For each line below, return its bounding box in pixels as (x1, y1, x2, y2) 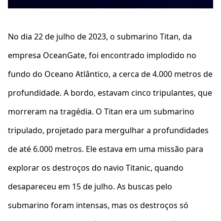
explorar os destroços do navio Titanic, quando (8, 162, 184, 173)
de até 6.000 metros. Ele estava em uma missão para (8, 143, 203, 154)
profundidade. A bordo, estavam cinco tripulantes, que (8, 87, 212, 98)
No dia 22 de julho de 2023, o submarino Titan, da (8, 31, 192, 42)
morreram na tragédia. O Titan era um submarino (8, 106, 194, 117)
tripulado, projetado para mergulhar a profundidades (8, 124, 209, 136)
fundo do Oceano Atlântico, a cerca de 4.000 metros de (8, 68, 213, 79)
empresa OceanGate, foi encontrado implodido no (8, 49, 196, 61)
